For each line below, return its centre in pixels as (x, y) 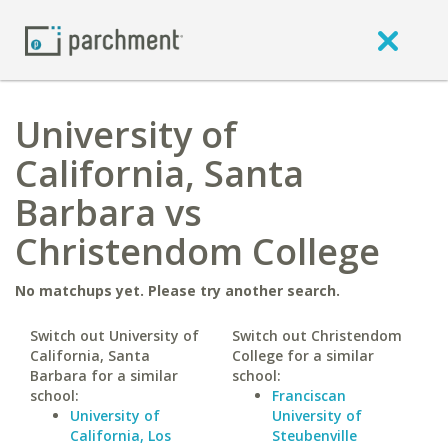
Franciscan (308, 395)
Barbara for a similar (104, 375)
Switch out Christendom (316, 335)
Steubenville (314, 435)
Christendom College (197, 251)
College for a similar (302, 355)
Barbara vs (108, 212)
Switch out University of (114, 335)
